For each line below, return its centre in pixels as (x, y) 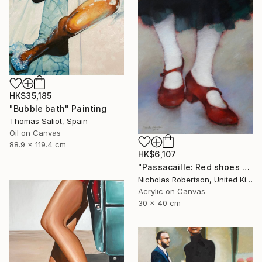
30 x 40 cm (159, 203)
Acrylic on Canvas (172, 191)
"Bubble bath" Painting (58, 109)
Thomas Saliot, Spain (49, 121)
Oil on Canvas (35, 133)
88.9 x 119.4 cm (38, 145)
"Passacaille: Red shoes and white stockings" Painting (246, 167)
